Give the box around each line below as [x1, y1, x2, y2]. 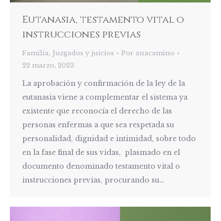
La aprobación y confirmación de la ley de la [22, 79, 185, 88]
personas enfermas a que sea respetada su [22, 120, 174, 130]
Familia [22, 49, 49, 58]
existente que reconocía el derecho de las [22, 107, 172, 116]
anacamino [136, 49, 175, 58]
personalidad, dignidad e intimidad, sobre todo [22, 134, 196, 144]
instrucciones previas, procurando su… [22, 176, 164, 185]
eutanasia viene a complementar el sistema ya [22, 93, 187, 102]
